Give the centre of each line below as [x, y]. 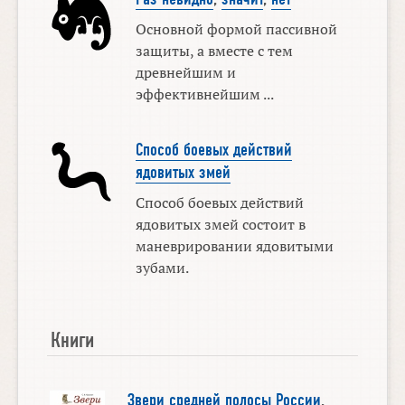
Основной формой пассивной [236, 28]
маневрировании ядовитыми [234, 246]
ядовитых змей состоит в [220, 225]
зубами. [162, 268]
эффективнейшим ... [204, 94]
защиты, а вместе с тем [214, 50]
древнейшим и [185, 72]
